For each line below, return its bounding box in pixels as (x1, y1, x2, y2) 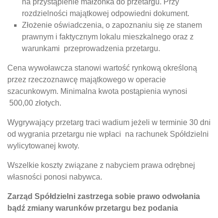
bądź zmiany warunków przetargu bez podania (7, 204, 178, 212)
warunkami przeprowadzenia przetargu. (22, 44, 160, 53)
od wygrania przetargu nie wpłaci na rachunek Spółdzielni (7, 130, 209, 138)
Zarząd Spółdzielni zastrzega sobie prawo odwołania (7, 192, 200, 200)
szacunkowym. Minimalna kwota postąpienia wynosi (7, 87, 187, 95)
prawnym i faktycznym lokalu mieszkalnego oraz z (22, 33, 194, 41)
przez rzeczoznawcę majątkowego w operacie (7, 75, 166, 84)
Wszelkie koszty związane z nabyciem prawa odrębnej (7, 161, 195, 169)
